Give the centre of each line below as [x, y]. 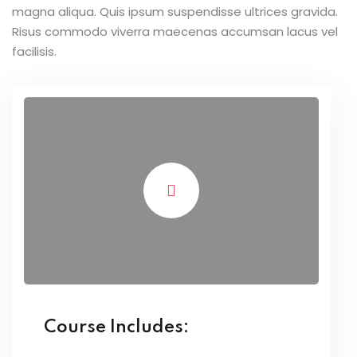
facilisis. [34, 51]
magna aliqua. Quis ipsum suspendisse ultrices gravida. [175, 11]
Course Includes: [116, 327]
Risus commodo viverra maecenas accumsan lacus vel [175, 31]
